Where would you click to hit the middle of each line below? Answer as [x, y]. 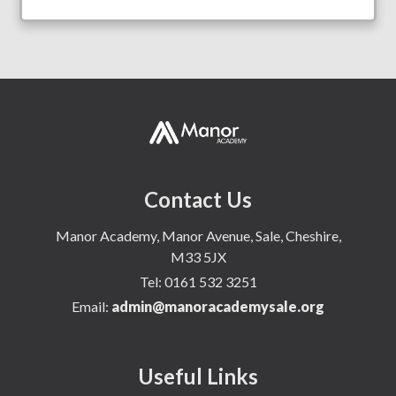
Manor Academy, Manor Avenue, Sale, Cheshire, [198, 236]
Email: [91, 307]
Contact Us [198, 200]
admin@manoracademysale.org [218, 307]
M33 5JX [198, 257]
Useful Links [198, 377]
